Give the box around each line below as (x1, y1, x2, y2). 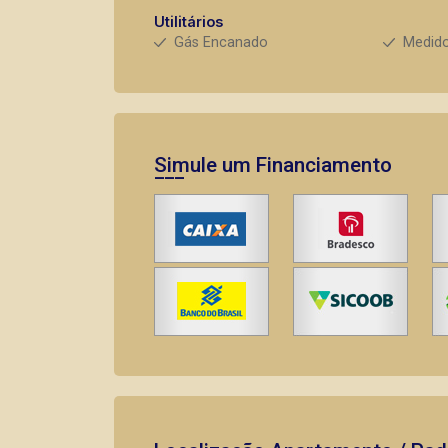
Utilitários (154, 13, 223, 30)
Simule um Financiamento (154, 153, 392, 177)
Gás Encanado (174, 34, 268, 51)
